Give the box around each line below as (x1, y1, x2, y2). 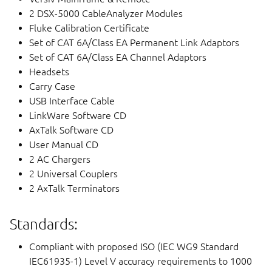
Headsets (29, 66, 69, 77)
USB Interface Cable (29, 95, 117, 106)
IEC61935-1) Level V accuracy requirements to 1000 (29, 255, 252, 267)
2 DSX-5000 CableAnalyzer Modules (29, 7, 183, 19)
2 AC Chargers (29, 153, 90, 165)
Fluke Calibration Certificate (29, 22, 149, 33)
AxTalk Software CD (29, 124, 114, 135)
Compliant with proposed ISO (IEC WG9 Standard (29, 240, 239, 252)
